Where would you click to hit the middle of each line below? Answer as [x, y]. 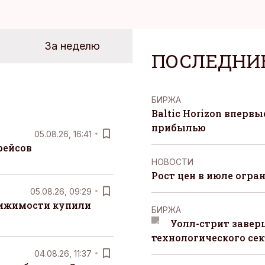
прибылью [179, 127]
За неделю [72, 46]
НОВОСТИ [172, 161]
